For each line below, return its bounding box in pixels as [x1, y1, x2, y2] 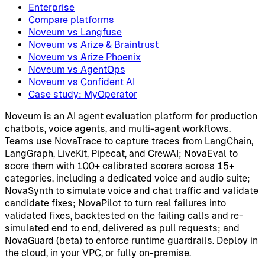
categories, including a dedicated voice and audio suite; [5, 173, 250, 185]
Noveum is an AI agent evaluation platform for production [5, 111, 257, 122]
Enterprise [28, 2, 75, 14]
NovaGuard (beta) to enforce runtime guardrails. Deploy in [5, 235, 258, 247]
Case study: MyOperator [28, 89, 137, 101]
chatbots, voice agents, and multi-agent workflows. [5, 123, 231, 135]
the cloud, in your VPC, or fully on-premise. [5, 247, 191, 259]
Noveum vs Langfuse [28, 27, 122, 38]
